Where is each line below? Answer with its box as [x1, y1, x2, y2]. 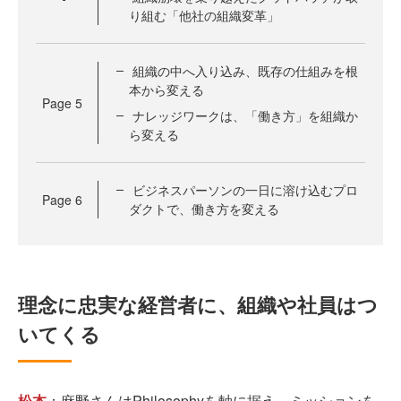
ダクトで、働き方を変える [129, 200, 279, 218]
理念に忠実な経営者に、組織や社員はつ [18, 290, 378, 319]
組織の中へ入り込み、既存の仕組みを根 [132, 62, 358, 80]
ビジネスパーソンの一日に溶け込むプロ [132, 181, 358, 199]
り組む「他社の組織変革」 [129, 6, 279, 24]
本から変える [129, 81, 204, 98]
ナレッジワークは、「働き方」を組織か [132, 107, 358, 124]
